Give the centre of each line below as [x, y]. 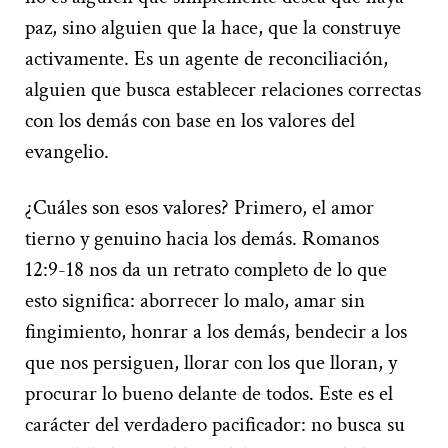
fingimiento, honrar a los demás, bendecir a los [216, 332]
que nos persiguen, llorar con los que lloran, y [211, 363]
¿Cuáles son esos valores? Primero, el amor [199, 208]
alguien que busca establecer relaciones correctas [223, 90]
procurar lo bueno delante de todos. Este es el [209, 394]
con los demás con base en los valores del [190, 121]
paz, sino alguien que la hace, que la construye [213, 28]
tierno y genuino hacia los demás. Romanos [202, 239]
